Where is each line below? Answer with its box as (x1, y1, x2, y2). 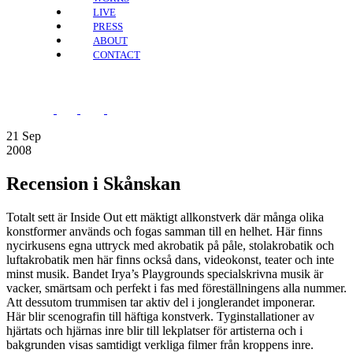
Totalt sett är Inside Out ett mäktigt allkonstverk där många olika (6, 210, 324, 224)
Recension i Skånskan (6, 173, 180, 194)
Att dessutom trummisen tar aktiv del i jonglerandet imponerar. (6, 295, 315, 309)
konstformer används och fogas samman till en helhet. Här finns (6, 224, 322, 238)
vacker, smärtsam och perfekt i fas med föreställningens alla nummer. (6, 281, 347, 295)
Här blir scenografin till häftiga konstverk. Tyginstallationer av (6, 309, 314, 323)
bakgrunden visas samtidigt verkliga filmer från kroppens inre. (6, 337, 314, 351)
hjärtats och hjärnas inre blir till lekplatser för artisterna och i (6, 323, 303, 337)
